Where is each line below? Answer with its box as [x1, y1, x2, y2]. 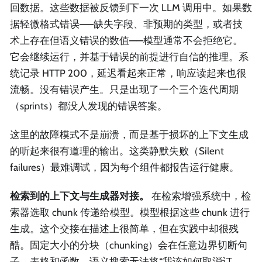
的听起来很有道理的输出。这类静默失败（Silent [10, 145, 224, 157]
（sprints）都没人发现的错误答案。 [10, 99, 167, 112]
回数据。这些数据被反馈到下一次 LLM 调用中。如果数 [10, 1, 252, 13]
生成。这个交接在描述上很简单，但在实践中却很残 [10, 223, 239, 235]
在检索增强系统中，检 [149, 190, 251, 202]
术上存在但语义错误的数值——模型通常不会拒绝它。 [10, 34, 243, 46]
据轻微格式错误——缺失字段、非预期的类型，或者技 [10, 18, 243, 30]
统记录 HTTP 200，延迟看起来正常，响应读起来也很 [10, 67, 246, 79]
